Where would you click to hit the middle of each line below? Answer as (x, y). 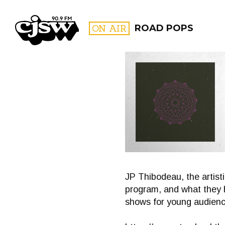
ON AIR (109, 28)
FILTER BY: (176, 88)
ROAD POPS (164, 28)
